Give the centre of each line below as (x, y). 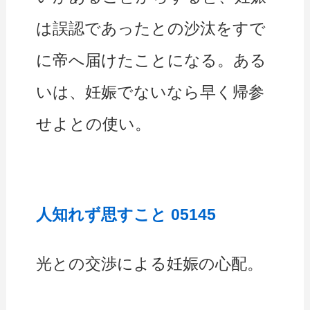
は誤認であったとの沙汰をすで (151, 29)
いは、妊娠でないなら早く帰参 (151, 92)
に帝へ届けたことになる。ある (152, 61)
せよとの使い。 (94, 124)
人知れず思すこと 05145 (126, 215)
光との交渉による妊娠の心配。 (150, 264)
